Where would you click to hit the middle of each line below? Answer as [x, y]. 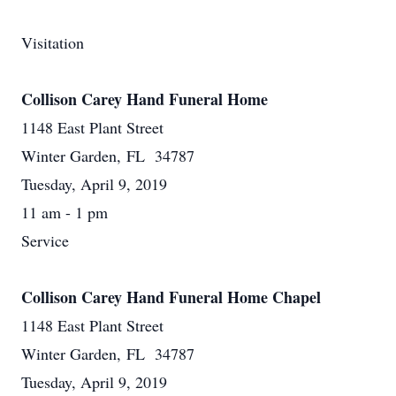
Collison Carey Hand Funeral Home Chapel [171, 297]
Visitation [53, 42]
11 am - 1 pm [65, 212]
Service [45, 240]
